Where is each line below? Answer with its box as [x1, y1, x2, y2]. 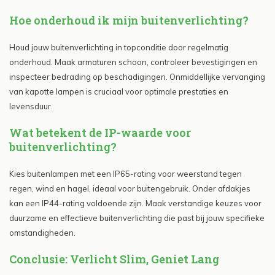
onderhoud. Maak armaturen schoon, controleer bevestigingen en [9, 57, 257, 68]
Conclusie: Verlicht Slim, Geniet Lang [9, 252, 219, 267]
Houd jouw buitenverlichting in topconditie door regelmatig [9, 42, 228, 53]
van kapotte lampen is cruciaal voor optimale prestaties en [9, 87, 228, 97]
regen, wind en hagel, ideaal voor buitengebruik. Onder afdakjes [9, 184, 250, 194]
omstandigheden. [9, 228, 76, 238]
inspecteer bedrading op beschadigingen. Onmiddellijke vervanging [9, 72, 265, 82]
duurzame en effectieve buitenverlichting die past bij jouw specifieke [9, 213, 265, 223]
